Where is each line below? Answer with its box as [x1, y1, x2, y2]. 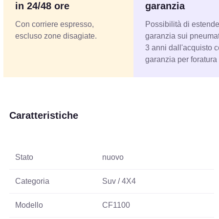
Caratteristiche [9, 109, 79, 121]
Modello [15, 200, 44, 209]
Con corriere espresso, [15, 20, 94, 28]
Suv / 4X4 [102, 176, 136, 185]
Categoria [15, 176, 50, 185]
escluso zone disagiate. [15, 31, 97, 40]
